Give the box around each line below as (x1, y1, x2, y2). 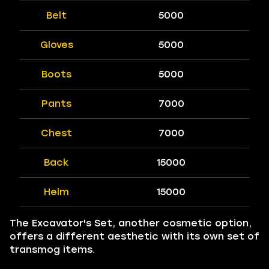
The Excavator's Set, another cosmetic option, (10, 217, 252, 229)
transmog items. (10, 244, 95, 255)
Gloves (40, 39, 73, 50)
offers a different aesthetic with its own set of (10, 231, 259, 242)
